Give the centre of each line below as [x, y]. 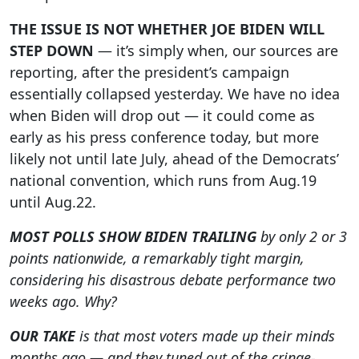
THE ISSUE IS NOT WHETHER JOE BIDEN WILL [167, 29]
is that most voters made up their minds [205, 336]
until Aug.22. [53, 202]
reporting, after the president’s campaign [149, 73]
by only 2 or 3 [302, 237]
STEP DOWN [54, 51]
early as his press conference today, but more [164, 137]
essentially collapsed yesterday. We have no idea [175, 94]
